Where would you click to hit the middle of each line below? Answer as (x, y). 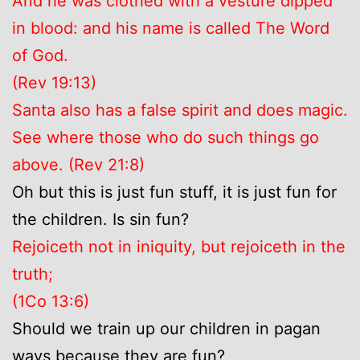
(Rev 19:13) (54, 82)
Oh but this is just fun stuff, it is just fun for (174, 192)
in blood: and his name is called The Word (171, 28)
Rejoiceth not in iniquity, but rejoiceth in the (179, 246)
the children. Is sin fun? (100, 219)
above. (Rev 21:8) (78, 164)
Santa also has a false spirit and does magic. (180, 110)
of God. (40, 55)
